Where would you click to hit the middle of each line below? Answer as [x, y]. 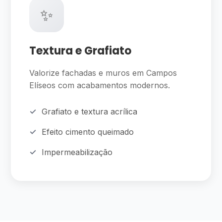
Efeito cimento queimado [88, 132]
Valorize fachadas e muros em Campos [103, 73]
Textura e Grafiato [81, 51]
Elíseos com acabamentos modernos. [100, 85]
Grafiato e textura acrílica [90, 111]
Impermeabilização [77, 152]
